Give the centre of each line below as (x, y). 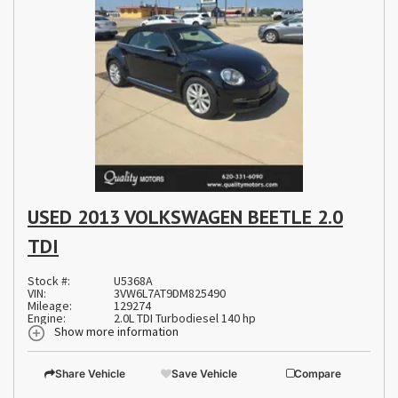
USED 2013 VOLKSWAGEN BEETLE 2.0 (185, 216)
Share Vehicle (90, 373)
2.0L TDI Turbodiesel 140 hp (184, 318)
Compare (317, 373)
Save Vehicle (204, 373)
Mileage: (50, 305)
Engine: (47, 318)
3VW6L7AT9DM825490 (169, 293)
